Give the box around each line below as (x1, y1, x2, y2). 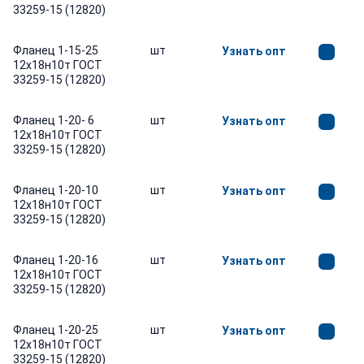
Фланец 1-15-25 (13, 44, 98, 57)
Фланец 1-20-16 (13, 253, 98, 266)
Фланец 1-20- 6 (13, 114, 94, 127)
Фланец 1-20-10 (13, 184, 98, 197)
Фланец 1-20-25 (13, 323, 98, 336)
